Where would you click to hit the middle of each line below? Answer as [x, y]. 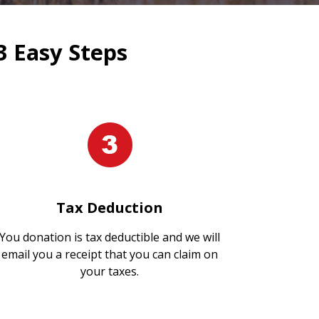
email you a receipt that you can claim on [110, 254]
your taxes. [110, 271]
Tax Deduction [110, 207]
